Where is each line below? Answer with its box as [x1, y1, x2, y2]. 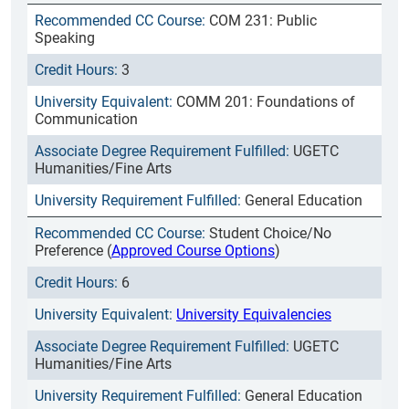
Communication [35, 110, 138, 128]
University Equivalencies [176, 306, 331, 323]
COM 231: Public [209, 12, 317, 29]
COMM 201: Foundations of [176, 93, 355, 110]
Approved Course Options [111, 242, 275, 259]
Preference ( [35, 242, 111, 259]
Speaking [35, 29, 95, 47]
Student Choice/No [209, 225, 331, 242]
